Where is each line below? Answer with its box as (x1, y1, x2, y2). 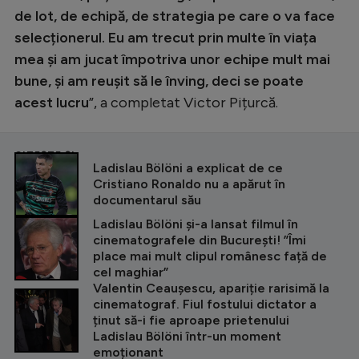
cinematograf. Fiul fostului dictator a (93, 296, 317, 312)
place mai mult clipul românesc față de (93, 248, 327, 264)
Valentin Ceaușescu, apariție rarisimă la (93, 280, 329, 296)
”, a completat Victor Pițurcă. (89, 93, 278, 111)
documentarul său (93, 192, 201, 208)
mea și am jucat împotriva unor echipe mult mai (14, 50, 330, 68)
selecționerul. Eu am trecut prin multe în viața (14, 28, 317, 46)
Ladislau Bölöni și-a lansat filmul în (93, 216, 298, 232)
